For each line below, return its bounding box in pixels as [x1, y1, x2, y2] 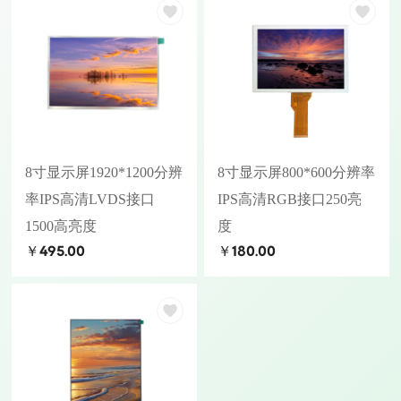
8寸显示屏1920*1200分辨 [25, 164, 183, 180]
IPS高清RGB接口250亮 [218, 191, 362, 207]
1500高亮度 [25, 218, 98, 234]
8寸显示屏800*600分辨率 [218, 164, 375, 180]
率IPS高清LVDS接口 [25, 191, 156, 207]
